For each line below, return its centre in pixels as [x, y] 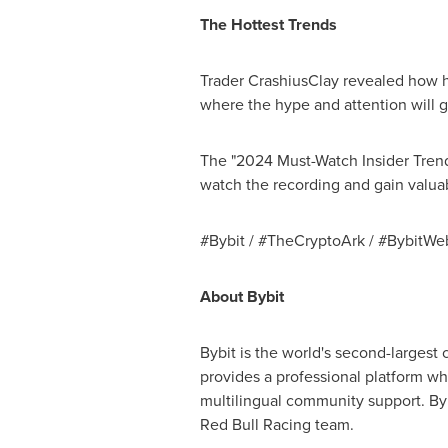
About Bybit [241, 296]
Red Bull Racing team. [276, 424]
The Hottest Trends [268, 24]
